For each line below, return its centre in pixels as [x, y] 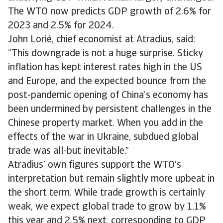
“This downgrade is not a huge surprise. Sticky [106, 54]
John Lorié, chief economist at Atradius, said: [102, 40]
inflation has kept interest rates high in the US [105, 68]
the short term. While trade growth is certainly [107, 193]
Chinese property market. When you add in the [106, 123]
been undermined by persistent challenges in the [110, 110]
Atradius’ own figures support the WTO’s [95, 165]
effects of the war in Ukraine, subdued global [103, 137]
